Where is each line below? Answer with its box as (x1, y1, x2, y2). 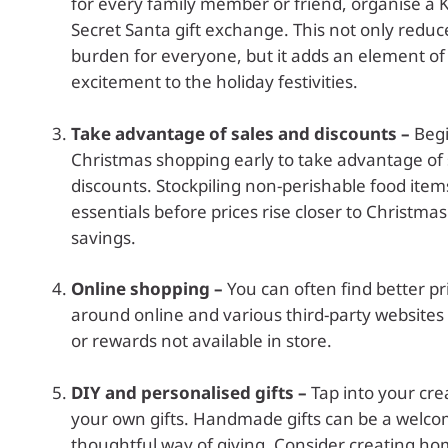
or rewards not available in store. (71, 329, 332, 353)
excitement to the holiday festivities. (71, 70, 358, 94)
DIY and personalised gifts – (71, 380, 307, 404)
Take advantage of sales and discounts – (71, 121, 410, 145)
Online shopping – (71, 277, 223, 301)
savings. (71, 225, 136, 249)
